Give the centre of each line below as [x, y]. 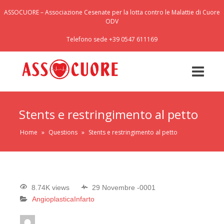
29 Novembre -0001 [124, 188]
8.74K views [50, 188]
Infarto [84, 199]
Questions [63, 132]
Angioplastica [53, 199]
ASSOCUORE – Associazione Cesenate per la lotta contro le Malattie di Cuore [112, 12]
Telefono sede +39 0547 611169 [112, 39]
